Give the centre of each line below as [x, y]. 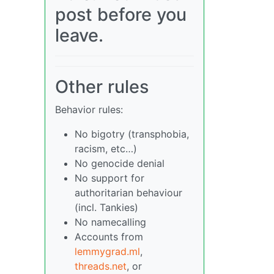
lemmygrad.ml [107, 252]
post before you [121, 15]
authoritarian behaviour [128, 193]
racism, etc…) [106, 149]
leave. [79, 35]
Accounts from [109, 237]
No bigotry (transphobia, [132, 134]
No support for [109, 178]
